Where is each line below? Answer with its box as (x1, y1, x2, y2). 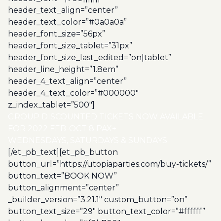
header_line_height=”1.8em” (8, 65, 118, 74)
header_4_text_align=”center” (8, 76, 127, 86)
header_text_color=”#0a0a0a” (8, 17, 127, 27)
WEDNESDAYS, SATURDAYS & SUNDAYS (8, 136, 167, 145)
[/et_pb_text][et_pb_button (8, 147, 118, 157)
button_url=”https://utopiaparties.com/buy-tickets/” (8, 159, 211, 169)
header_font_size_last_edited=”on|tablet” (8, 53, 171, 62)
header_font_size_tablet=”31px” (8, 41, 132, 50)
